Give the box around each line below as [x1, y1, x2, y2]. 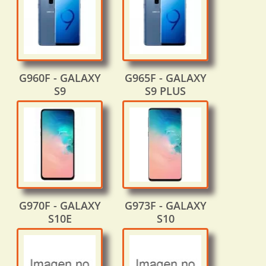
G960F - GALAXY [18, 71, 101, 85]
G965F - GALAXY [124, 71, 207, 85]
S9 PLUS [145, 84, 186, 99]
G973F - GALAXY [124, 198, 207, 213]
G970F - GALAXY [18, 198, 101, 213]
